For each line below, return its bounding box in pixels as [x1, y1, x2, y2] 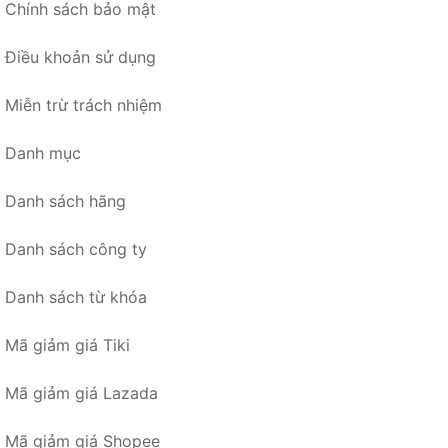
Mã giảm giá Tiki [5, 334, 130, 355]
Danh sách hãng [5, 190, 126, 211]
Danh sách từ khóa [5, 286, 147, 307]
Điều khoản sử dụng [5, 46, 156, 67]
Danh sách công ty [5, 238, 147, 259]
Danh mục [5, 142, 81, 163]
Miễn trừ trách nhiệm [5, 94, 162, 115]
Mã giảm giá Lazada [5, 382, 158, 403]
